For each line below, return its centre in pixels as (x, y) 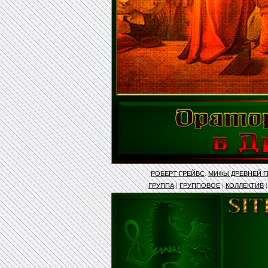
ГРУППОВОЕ (200, 186)
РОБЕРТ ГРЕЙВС (178, 174)
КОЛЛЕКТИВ (245, 186)
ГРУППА (161, 186)
